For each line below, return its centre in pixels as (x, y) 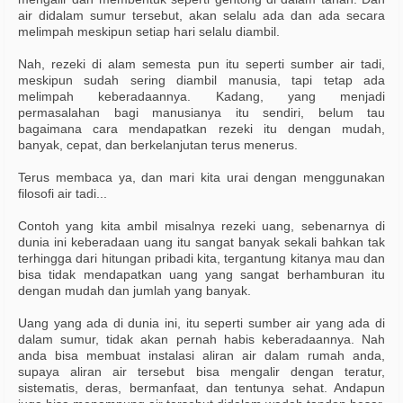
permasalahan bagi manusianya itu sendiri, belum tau (201, 113)
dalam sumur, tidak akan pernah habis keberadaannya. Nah (201, 340)
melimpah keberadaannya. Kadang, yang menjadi (201, 97)
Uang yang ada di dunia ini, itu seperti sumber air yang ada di (201, 323)
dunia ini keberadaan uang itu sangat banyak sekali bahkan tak (201, 242)
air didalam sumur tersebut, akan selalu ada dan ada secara (201, 16)
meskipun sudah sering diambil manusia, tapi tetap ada (201, 81)
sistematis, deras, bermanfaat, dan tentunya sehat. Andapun (201, 388)
